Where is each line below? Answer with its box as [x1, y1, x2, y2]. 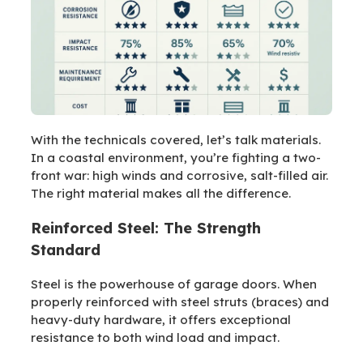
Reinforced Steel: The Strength [31, 219, 261, 238]
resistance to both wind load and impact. [31, 330, 280, 346]
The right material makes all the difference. [31, 186, 291, 202]
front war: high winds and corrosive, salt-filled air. [31, 168, 328, 184]
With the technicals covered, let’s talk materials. [31, 132, 321, 148]
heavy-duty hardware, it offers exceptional [31, 312, 291, 328]
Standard [31, 241, 100, 260]
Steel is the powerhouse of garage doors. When [31, 276, 317, 293]
